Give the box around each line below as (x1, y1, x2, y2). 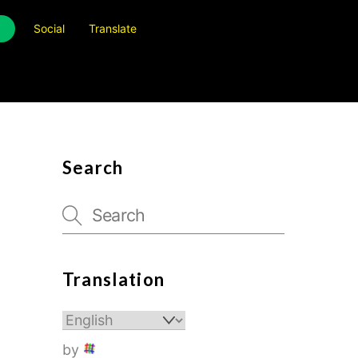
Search (62, 157, 124, 179)
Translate (88, 22, 137, 36)
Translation (62, 268, 165, 291)
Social (34, 22, 66, 36)
